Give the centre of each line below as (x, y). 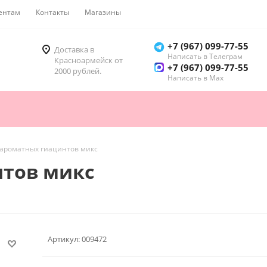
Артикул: (64, 239)
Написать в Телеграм (205, 57)
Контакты (52, 12)
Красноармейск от (89, 60)
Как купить (155, 12)
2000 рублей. (78, 71)
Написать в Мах (195, 78)
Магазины (103, 12)
